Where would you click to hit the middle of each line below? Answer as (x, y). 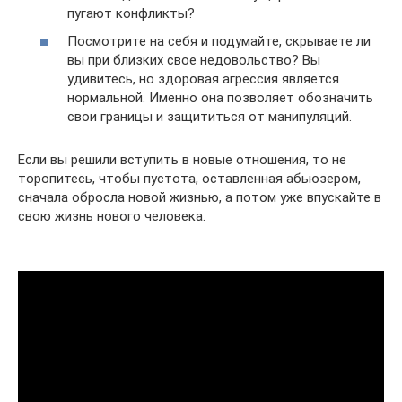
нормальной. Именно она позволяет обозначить (220, 98)
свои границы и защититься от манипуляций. (210, 117)
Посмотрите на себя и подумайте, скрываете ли (219, 42)
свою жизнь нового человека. (112, 217)
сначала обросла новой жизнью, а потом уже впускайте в (200, 198)
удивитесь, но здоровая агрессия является (203, 79)
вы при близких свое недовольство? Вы (194, 61)
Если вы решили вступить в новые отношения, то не (182, 160)
